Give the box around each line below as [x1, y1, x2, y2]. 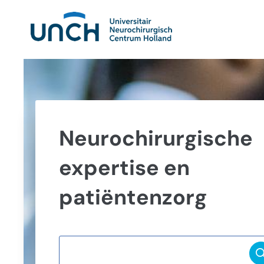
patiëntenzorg [59, 183, 207, 211]
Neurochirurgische [59, 124, 253, 152]
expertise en [59, 154, 190, 181]
